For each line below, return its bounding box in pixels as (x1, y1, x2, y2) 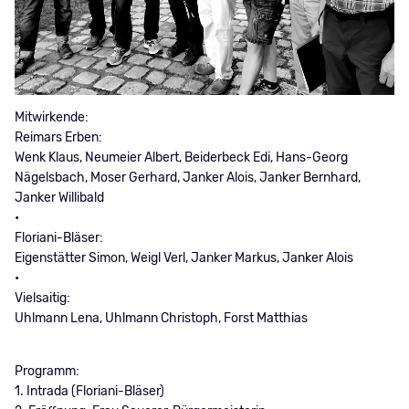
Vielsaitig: (14, 290, 70, 307)
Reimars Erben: (14, 130, 102, 146)
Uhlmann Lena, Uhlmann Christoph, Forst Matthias (14, 310, 308, 327)
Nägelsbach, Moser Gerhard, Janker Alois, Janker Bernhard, (14, 170, 361, 186)
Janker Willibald (14, 190, 104, 206)
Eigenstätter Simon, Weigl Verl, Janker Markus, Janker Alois (14, 250, 353, 267)
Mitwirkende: (14, 110, 89, 126)
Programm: (14, 363, 79, 380)
